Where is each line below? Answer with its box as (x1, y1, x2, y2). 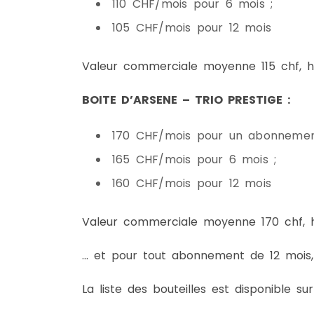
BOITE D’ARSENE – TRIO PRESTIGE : (82, 92, 290, 108)
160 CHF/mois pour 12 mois (112, 175, 271, 191)
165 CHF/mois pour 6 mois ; (112, 151, 277, 168)
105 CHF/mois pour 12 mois (112, 20, 271, 36)
